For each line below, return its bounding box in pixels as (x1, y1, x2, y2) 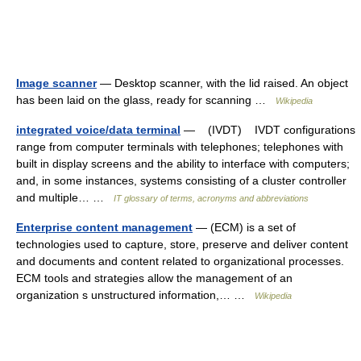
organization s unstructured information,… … (16, 288, 255, 301)
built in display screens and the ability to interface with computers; (16, 157, 350, 170)
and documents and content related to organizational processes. (16, 255, 344, 268)
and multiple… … (16, 191, 114, 204)
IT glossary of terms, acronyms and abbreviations (114, 193, 309, 203)
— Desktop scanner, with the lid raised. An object (97, 77, 348, 89)
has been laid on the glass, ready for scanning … (16, 93, 276, 106)
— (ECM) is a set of (193, 221, 296, 234)
